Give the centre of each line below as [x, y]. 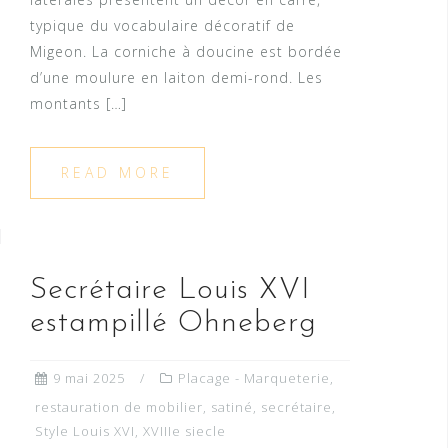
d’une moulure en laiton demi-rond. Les [176, 78]
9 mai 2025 [89, 378]
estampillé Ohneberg [173, 324]
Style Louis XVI [85, 431]
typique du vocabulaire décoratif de [162, 26]
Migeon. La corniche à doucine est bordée [186, 52]
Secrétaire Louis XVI [170, 291]
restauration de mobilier [119, 407]
